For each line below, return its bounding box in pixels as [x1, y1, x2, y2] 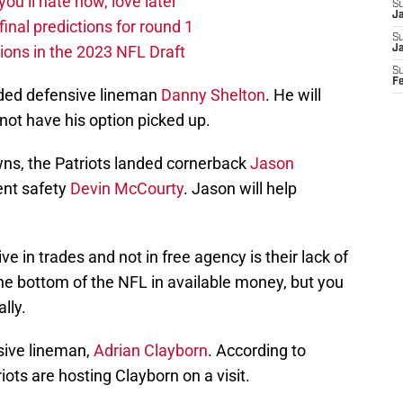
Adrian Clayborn [94, 341, 208, 361]
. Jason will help [184, 179, 297, 199]
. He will [265, 85, 321, 105]
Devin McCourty [70, 179, 184, 199]
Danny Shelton [161, 85, 265, 105]
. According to [208, 341, 306, 361]
